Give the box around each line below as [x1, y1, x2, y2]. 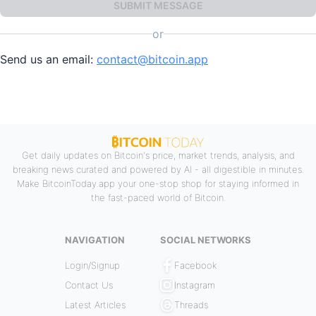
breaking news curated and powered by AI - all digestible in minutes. [12, 164, 304, 176]
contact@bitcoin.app [97, 52, 208, 66]
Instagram [174, 279, 216, 291]
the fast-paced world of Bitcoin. [90, 192, 226, 204]
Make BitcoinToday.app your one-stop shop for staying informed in [17, 178, 299, 190]
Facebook [174, 260, 217, 272]
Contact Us [64, 279, 113, 291]
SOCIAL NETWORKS [160, 234, 252, 246]
